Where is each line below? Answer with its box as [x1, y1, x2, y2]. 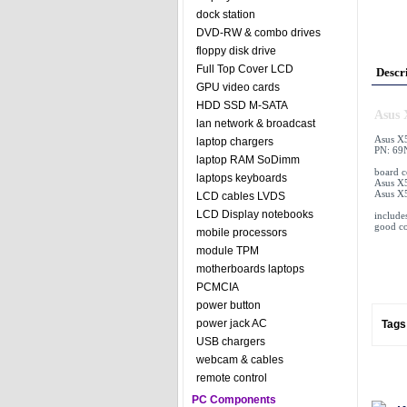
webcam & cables [195, 353, 283, 366]
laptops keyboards [195, 172, 287, 184]
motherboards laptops [195, 263, 304, 275]
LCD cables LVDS [195, 190, 285, 203]
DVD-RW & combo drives [195, 26, 321, 39]
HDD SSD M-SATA [195, 99, 288, 112]
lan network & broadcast [195, 117, 315, 130]
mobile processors [195, 226, 287, 239]
